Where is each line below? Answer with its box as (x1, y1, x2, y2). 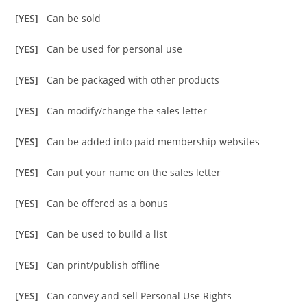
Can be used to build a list (47, 228, 168, 241)
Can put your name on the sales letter (47, 166, 221, 180)
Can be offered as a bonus (47, 197, 169, 210)
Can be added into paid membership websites (47, 135, 260, 149)
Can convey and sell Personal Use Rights (47, 289, 232, 303)
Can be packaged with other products (47, 73, 220, 87)
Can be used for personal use (47, 42, 183, 56)
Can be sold (47, 12, 101, 25)
